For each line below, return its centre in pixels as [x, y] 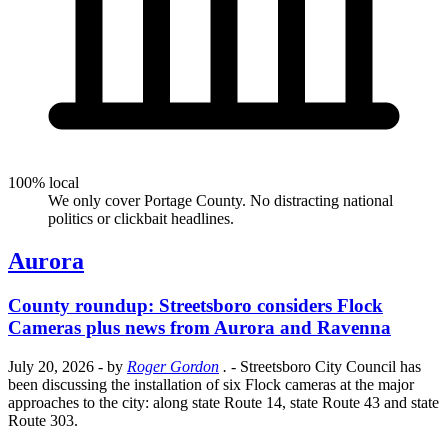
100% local [43, 183]
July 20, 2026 [51, 366]
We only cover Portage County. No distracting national [220, 201]
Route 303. [43, 420]
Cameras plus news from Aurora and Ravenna [199, 328]
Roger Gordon [173, 366]
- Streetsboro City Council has [326, 366]
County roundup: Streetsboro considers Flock [195, 306]
